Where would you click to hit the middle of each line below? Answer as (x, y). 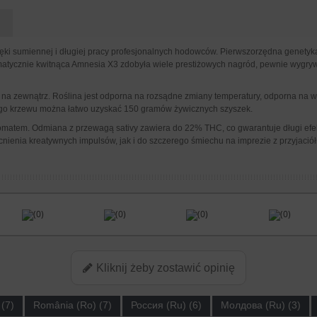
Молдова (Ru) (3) (260, 305)
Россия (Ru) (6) (166, 305)
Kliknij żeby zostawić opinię (164, 268)
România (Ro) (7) (72, 305)
